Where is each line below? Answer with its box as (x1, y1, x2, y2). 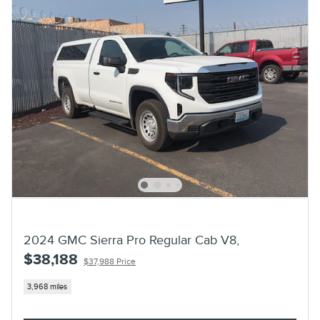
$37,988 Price (84, 256, 136, 268)
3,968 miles (27, 281, 68, 291)
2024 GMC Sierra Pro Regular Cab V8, (24, 233, 239, 249)
